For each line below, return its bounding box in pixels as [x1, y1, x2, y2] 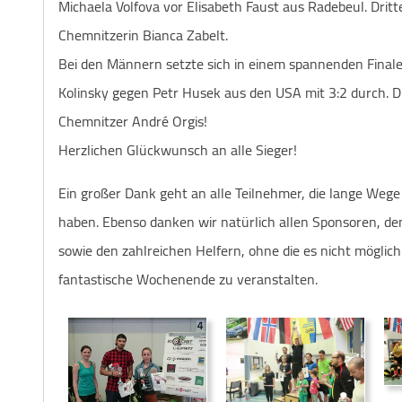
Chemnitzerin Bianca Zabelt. [58, 21, 228, 48]
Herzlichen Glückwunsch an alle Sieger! [58, 135, 297, 163]
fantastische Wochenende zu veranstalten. [58, 265, 318, 293]
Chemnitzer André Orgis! [58, 107, 207, 135]
